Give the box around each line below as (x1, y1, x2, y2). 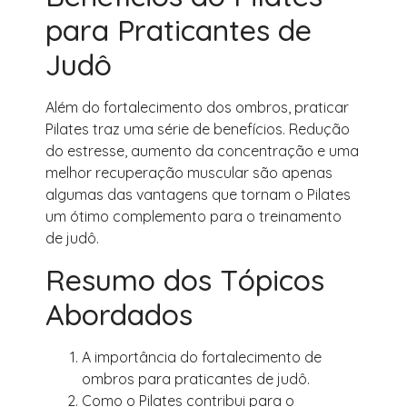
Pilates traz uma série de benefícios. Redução (45, 120, 350, 139)
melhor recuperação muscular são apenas (45, 164, 333, 183)
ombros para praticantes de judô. (82, 369, 310, 388)
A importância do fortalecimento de (82, 347, 322, 366)
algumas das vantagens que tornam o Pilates (45, 185, 351, 204)
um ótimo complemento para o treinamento (45, 207, 342, 226)
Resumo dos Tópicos (45, 261, 324, 298)
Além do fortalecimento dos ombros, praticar (45, 98, 349, 117)
